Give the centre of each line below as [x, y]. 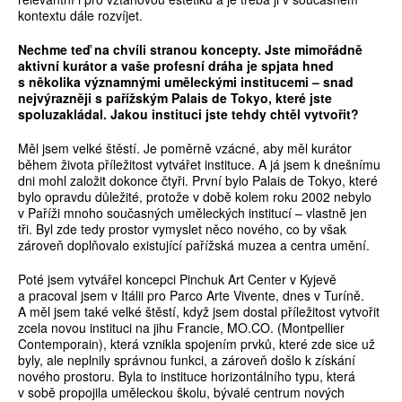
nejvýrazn [48, 98]
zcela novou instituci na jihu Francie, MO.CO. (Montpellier [181, 328]
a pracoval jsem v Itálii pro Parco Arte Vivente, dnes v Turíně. [191, 296]
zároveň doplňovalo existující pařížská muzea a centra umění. [194, 245]
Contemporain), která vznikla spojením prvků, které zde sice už [197, 344]
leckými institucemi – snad [272, 82]
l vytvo [318, 114]
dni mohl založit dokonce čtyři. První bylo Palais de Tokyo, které [198, 181]
